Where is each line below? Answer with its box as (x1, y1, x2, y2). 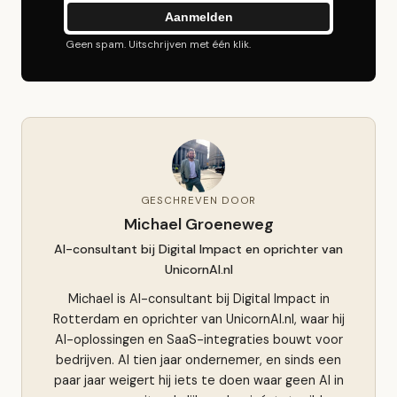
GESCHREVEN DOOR (140, 194, 257, 208)
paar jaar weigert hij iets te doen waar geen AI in (53, 372, 344, 389)
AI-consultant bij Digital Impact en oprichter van (54, 241, 343, 258)
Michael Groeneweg (123, 214, 274, 235)
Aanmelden (164, 10, 233, 25)
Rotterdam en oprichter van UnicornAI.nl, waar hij (52, 311, 345, 328)
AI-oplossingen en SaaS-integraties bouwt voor (54, 331, 343, 348)
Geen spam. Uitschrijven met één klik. (66, 38, 251, 52)
